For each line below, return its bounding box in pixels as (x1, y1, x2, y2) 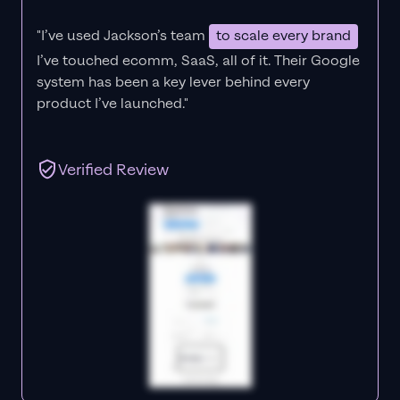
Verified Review (58, 159, 169, 180)
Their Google (271, 51, 360, 71)
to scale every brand (216, 26, 351, 46)
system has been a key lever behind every (37, 72, 310, 92)
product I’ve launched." (37, 94, 188, 113)
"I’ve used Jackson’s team (37, 26, 209, 46)
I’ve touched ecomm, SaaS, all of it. (37, 51, 271, 71)
